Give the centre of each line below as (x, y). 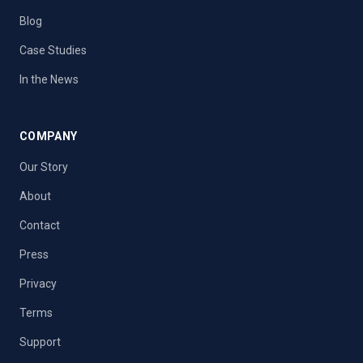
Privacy (38, 284)
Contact (40, 225)
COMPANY (49, 136)
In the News (49, 79)
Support (40, 342)
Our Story (44, 167)
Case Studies (53, 50)
